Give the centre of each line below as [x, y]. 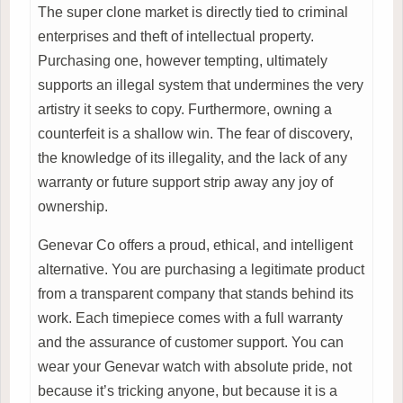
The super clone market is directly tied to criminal [193, 12]
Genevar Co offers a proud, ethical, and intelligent [195, 245]
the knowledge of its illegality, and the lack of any [193, 157]
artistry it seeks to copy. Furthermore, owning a [185, 109]
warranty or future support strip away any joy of [185, 182]
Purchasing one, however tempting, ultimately [183, 60]
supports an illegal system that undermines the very [201, 85]
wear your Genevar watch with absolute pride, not [195, 366]
